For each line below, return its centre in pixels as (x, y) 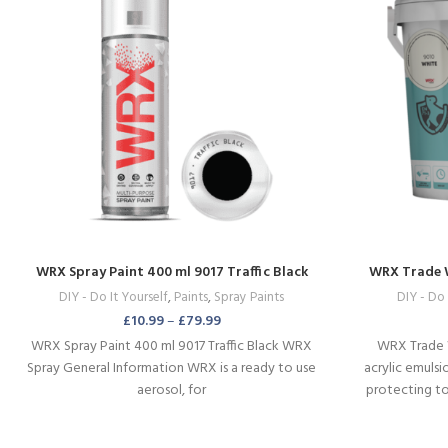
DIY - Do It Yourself (114, 297)
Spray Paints (249, 297)
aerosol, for (172, 390)
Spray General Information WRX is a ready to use (172, 368)
